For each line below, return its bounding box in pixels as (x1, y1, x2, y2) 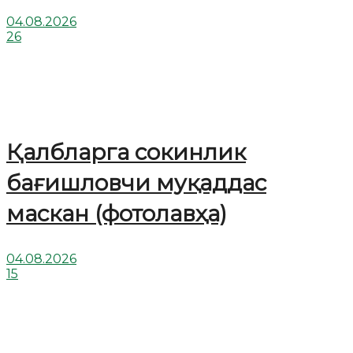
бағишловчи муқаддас (6, 169, 266, 197)
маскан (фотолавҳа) (6, 200, 227, 228)
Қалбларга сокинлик (6, 139, 246, 166)
